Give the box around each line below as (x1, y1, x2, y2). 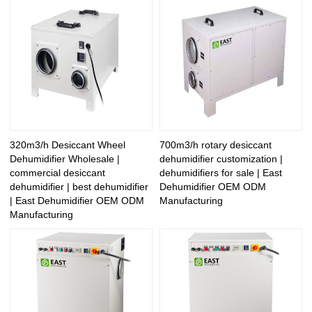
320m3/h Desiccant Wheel (10, 139, 126, 150)
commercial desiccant (10, 166, 106, 178)
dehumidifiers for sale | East (159, 166, 282, 178)
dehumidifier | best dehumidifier (10, 180, 149, 192)
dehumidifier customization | (159, 153, 283, 164)
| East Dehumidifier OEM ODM (10, 194, 145, 206)
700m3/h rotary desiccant (159, 139, 272, 150)
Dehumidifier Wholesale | (10, 153, 120, 164)
